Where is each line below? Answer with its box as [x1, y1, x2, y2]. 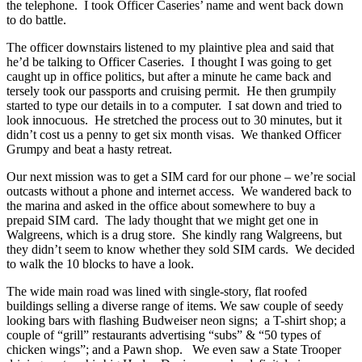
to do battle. [6, 12, 66, 27]
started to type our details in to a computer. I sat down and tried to [6, 98, 342, 112]
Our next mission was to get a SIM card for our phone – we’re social [6, 169, 356, 183]
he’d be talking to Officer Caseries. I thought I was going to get [6, 54, 331, 69]
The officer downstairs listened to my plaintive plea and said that [6, 40, 334, 54]
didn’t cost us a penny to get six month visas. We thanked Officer [6, 127, 341, 141]
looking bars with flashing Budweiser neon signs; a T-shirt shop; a [6, 313, 346, 327]
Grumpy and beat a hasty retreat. [6, 141, 172, 156]
